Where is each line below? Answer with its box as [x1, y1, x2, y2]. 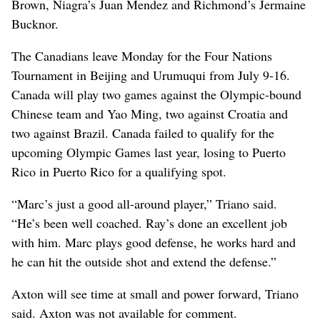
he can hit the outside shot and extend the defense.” [11, 252, 276, 270]
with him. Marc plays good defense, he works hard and [11, 233, 296, 251]
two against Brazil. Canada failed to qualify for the [11, 124, 274, 141]
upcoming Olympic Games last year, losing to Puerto [11, 143, 286, 161]
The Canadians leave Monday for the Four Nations [11, 46, 272, 64]
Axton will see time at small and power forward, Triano [11, 284, 299, 302]
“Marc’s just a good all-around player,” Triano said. [11, 194, 277, 212]
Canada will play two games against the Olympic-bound [11, 85, 301, 103]
